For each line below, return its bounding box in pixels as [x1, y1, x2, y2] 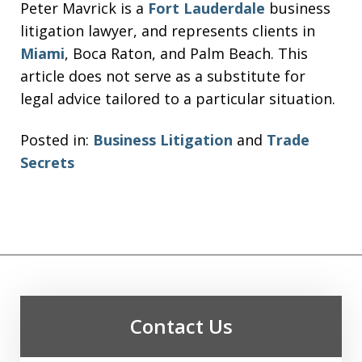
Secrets [20, 152, 74, 172]
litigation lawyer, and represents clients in [20, 21, 315, 40]
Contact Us [129, 312, 233, 339]
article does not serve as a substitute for [20, 66, 305, 86]
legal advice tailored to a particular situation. [20, 89, 335, 108]
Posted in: [20, 129, 89, 149]
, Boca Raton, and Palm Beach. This [65, 44, 308, 63]
